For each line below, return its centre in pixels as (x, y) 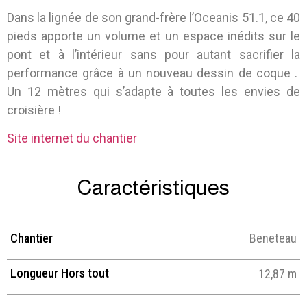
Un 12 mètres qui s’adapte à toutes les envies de (153, 91)
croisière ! (34, 110)
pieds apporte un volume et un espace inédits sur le (153, 36)
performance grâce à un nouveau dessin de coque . (153, 73)
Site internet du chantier (72, 138)
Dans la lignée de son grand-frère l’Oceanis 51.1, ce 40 (153, 17)
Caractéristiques (153, 188)
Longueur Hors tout (60, 273)
